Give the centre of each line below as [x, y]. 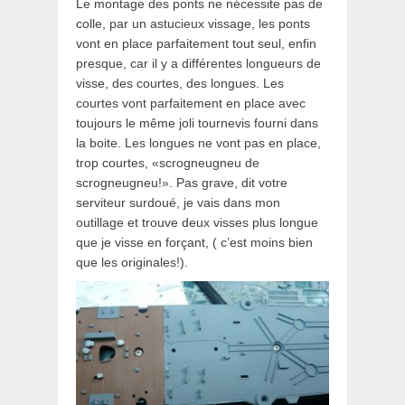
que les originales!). [132, 262]
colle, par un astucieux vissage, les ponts [193, 23]
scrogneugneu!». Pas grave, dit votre [182, 182]
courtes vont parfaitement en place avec [191, 103]
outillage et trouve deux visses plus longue [197, 222]
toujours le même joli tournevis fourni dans [197, 122]
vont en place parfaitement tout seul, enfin [196, 43]
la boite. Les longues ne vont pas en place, [198, 142]
